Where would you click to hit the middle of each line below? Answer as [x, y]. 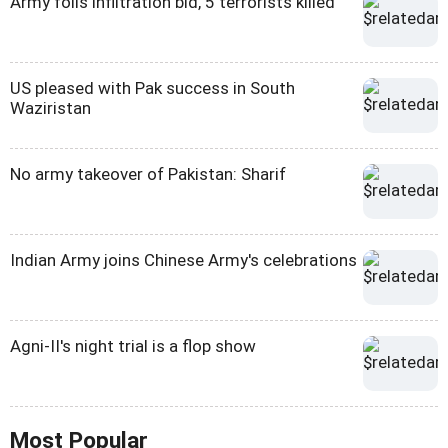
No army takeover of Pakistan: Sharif [148, 174]
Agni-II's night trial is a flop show [133, 346]
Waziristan [50, 108]
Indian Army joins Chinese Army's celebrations [183, 260]
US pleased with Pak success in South [152, 88]
